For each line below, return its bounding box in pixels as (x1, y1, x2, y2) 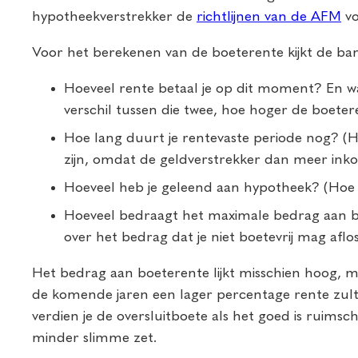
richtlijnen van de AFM (197, 9, 341, 24)
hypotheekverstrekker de (32, 9, 197, 24)
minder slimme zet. (32, 330, 157, 345)
